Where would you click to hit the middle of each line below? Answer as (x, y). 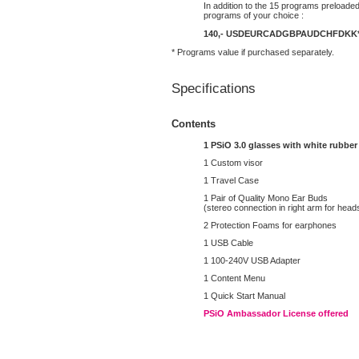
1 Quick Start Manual (244, 295)
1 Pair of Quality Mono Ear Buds (266, 198)
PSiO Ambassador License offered (276, 313)
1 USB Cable (228, 242)
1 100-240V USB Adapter (252, 260)
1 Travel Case (231, 180)
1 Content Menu (234, 278)
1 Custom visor (233, 162)
